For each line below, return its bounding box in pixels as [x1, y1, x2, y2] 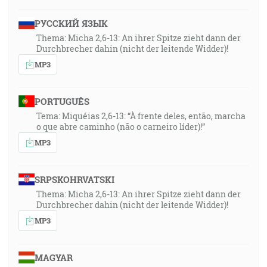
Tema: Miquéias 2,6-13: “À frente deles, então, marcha [36, 110, 246, 122]
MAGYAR [34, 252, 73, 263]
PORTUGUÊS [34, 95, 89, 107]
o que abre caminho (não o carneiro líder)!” [36, 121, 205, 132]
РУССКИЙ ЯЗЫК [34, 17, 108, 29]
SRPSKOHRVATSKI [34, 173, 114, 185]
